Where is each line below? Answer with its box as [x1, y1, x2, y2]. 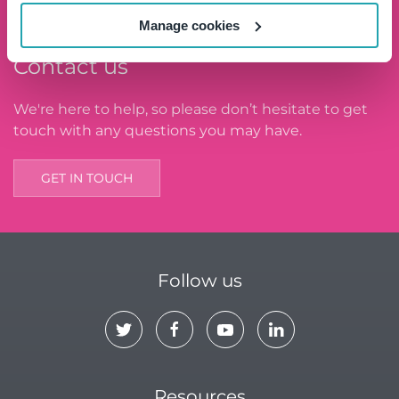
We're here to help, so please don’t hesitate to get [13, 101, 368, 118]
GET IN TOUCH [41, 170, 133, 187]
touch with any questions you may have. [13, 122, 302, 140]
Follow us [157, 270, 242, 292]
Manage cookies [139, 17, 240, 33]
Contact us [13, 53, 128, 80]
